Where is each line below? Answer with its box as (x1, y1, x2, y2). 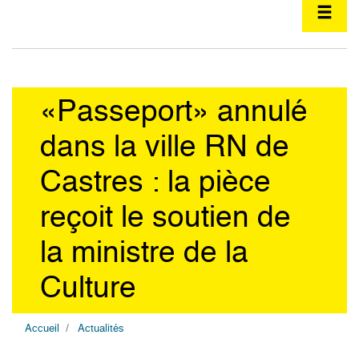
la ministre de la (40, 239, 248, 268)
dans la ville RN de (40, 133, 289, 163)
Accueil (25, 323, 59, 334)
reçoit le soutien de (40, 204, 291, 233)
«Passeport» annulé (40, 98, 308, 127)
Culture (40, 274, 136, 304)
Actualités (78, 323, 124, 334)
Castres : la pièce (40, 168, 271, 198)
